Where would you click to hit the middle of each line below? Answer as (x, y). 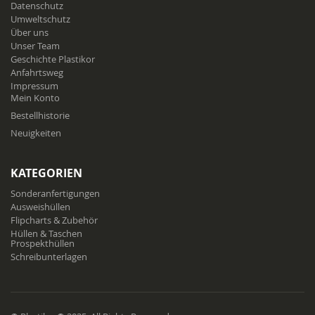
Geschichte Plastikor (53, 59)
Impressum (34, 85)
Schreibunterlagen (49, 256)
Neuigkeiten (36, 133)
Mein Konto (35, 97)
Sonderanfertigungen (55, 193)
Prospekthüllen (43, 243)
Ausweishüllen (40, 206)
